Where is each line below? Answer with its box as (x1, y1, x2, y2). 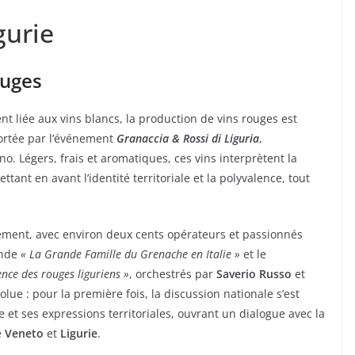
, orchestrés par (129, 266, 216, 282)
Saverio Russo (216, 266, 292, 282)
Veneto (5, 326, 44, 342)
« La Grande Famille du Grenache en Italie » (21, 246, 240, 262)
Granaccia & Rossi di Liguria (116, 131, 259, 147)
